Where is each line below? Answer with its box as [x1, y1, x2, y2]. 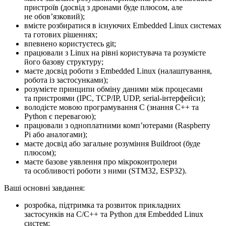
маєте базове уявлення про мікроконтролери [24, 157, 177, 166]
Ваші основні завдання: [4, 184, 85, 193]
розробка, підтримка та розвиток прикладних [24, 201, 181, 210]
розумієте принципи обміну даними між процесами [24, 85, 203, 94]
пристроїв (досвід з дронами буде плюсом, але [24, 3, 183, 12]
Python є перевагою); [24, 112, 96, 121]
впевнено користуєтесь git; [24, 39, 116, 48]
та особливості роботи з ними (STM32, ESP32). [24, 166, 187, 176]
